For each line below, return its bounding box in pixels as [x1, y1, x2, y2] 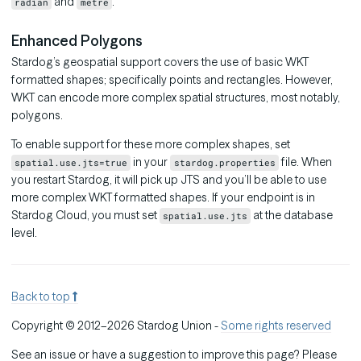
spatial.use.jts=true [15, 156, 128, 169]
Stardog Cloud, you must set [11, 208, 160, 223]
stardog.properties [173, 156, 276, 169]
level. [11, 226, 37, 241]
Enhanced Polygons [11, 31, 143, 50]
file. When [278, 155, 332, 170]
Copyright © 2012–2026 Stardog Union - [11, 318, 221, 334]
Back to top [11, 289, 73, 305]
